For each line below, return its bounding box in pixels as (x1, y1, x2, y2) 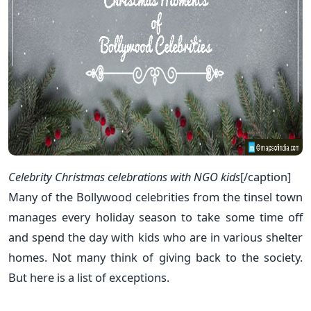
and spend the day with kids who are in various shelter (8, 228, 303, 245)
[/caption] (240, 168, 291, 185)
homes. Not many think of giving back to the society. (8, 249, 303, 265)
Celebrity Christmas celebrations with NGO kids (8, 168, 240, 185)
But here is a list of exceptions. (8, 269, 169, 285)
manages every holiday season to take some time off (8, 208, 303, 225)
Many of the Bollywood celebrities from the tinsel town (8, 188, 303, 205)
